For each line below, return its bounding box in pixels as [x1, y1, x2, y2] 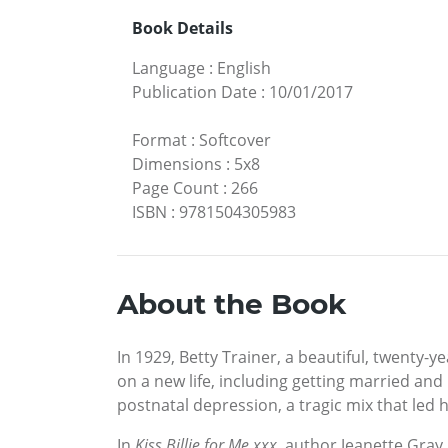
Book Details [132, 17, 233, 40]
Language [132, 57, 205, 80]
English [217, 57, 271, 80]
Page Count [132, 177, 219, 200]
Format [132, 129, 187, 152]
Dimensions [132, 153, 222, 176]
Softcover [199, 129, 271, 152]
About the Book [117, 287, 346, 322]
